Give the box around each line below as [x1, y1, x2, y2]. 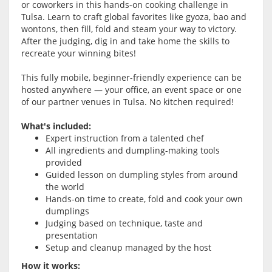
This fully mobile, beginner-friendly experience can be [21, 72, 242, 84]
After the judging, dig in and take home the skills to [21, 35, 229, 47]
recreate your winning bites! [21, 47, 136, 59]
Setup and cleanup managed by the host [46, 242, 211, 254]
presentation [46, 229, 98, 242]
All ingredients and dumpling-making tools [46, 144, 220, 157]
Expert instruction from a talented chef [46, 132, 204, 144]
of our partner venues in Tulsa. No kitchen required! [21, 96, 234, 108]
